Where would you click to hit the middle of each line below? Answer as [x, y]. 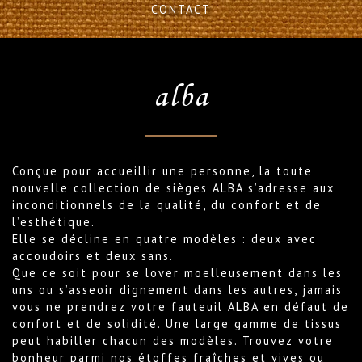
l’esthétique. [54, 221]
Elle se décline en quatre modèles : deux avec [164, 238]
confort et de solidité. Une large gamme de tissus [177, 323]
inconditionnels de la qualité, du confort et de [167, 204]
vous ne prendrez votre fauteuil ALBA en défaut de [181, 306]
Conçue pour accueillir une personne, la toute [162, 170]
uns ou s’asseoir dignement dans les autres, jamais [177, 289]
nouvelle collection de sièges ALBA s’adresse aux [173, 187]
